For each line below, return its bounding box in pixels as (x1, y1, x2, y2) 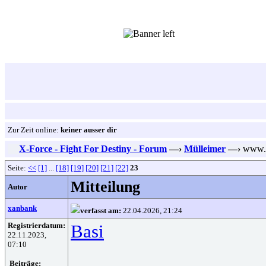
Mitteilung (71, 178, 140, 195)
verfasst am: (80, 206, 121, 215)
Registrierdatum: (8, 221, 65, 230)
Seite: (8, 163, 28, 172)
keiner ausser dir (61, 125, 117, 134)
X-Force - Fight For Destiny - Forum (19, 144, 167, 154)
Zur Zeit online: (8, 125, 61, 134)
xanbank (8, 204, 37, 213)
